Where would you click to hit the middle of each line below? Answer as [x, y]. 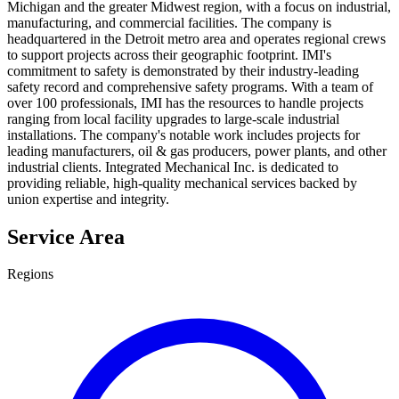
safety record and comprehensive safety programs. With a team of [190, 86]
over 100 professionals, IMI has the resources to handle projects [185, 102]
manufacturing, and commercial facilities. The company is [169, 22]
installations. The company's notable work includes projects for [183, 134]
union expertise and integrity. [88, 199]
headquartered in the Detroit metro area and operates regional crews [196, 38]
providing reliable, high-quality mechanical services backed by [182, 183]
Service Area [66, 236]
